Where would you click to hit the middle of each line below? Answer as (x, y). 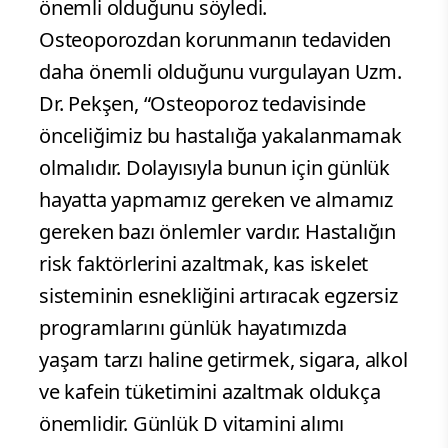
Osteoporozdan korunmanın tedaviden (215, 40)
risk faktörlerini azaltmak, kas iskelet (204, 264)
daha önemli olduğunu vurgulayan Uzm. (220, 72)
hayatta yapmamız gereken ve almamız (216, 200)
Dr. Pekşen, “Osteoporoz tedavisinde (202, 104)
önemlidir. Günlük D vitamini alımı (192, 424)
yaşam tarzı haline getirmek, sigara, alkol (223, 360)
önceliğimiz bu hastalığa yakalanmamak (220, 136)
